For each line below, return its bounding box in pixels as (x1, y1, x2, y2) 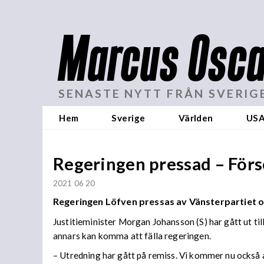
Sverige (111, 112, 146, 123)
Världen (178, 112, 213, 123)
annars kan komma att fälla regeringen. (53, 230, 213, 241)
